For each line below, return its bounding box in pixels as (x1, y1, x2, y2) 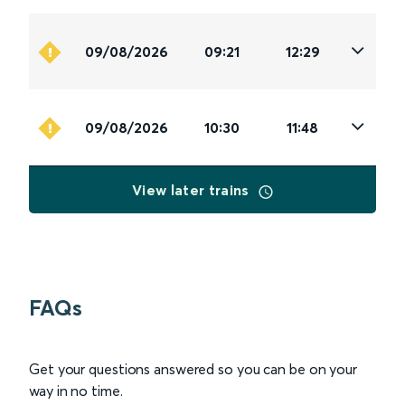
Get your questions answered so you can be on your (29, 360, 358, 379)
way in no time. (29, 381, 123, 400)
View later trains (132, 181, 253, 200)
